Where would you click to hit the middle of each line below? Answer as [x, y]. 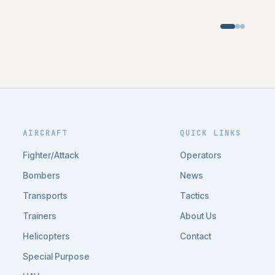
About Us [198, 216]
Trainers [40, 216]
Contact [195, 236]
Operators [200, 155]
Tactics [194, 196]
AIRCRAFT [45, 133]
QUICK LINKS [211, 133]
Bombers [42, 175]
